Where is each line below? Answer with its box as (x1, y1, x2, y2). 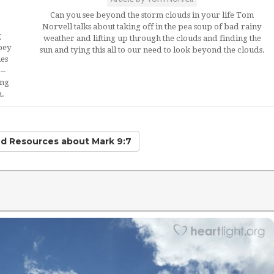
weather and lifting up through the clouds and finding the (43, 34, 261, 43)
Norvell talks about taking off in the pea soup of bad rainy (42, 22, 262, 31)
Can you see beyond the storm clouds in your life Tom (50, 10, 254, 20)
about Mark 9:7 (58, 135, 131, 147)
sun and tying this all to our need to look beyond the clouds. (39, 45, 265, 54)
